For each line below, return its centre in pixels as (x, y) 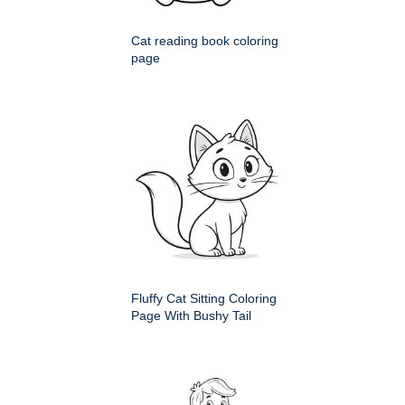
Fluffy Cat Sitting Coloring (204, 299)
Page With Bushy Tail (191, 316)
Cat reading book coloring (205, 41)
